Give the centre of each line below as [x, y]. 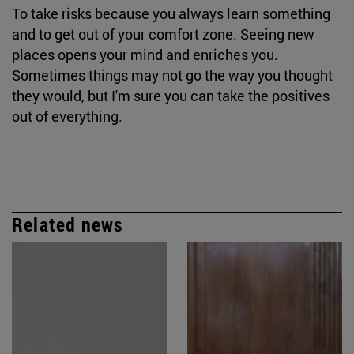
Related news [68, 224]
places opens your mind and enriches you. [145, 54]
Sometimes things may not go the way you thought [172, 75]
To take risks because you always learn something [171, 13]
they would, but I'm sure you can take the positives [171, 95]
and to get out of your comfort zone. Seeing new [163, 34]
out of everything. [69, 116]
